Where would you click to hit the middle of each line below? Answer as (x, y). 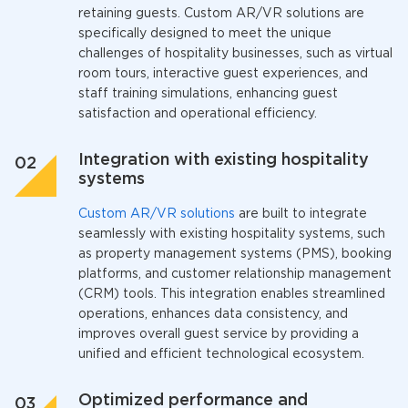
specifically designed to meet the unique (205, 34)
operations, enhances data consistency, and (213, 314)
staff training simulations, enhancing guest (208, 94)
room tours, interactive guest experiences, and (223, 74)
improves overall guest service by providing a (219, 334)
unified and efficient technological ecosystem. (221, 354)
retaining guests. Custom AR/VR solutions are (221, 14)
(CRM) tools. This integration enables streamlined (232, 294)
